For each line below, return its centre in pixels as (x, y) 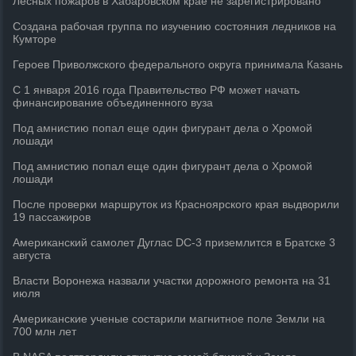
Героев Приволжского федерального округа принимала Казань (178, 64)
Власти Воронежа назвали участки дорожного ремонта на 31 (172, 281)
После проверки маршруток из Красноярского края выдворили (176, 204)
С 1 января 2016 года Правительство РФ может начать (157, 90)
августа (32, 255)
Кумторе (35, 39)
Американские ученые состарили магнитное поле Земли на (169, 319)
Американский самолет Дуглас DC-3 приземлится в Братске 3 (174, 242)
